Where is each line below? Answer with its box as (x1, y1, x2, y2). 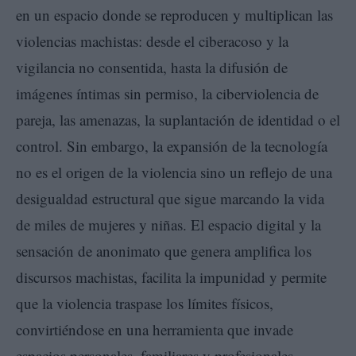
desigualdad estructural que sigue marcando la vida (16, 188, 324, 209)
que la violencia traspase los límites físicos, (16, 293, 273, 314)
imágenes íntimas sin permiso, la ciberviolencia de (16, 83, 319, 104)
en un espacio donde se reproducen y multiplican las (16, 5, 333, 25)
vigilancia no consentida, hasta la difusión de (16, 57, 288, 78)
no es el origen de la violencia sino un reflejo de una (16, 162, 332, 183)
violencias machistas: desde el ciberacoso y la (16, 31, 288, 52)
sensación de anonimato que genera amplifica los (16, 241, 311, 261)
